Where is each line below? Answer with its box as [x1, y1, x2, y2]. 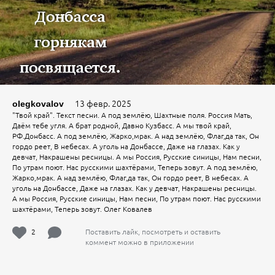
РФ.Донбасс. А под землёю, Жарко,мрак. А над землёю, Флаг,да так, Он [12, 131, 259, 141]
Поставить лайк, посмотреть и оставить [85, 227, 221, 236]
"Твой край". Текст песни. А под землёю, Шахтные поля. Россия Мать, [12, 110, 252, 120]
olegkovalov [12, 99, 64, 109]
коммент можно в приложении [85, 237, 195, 247]
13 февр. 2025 [64, 97, 131, 109]
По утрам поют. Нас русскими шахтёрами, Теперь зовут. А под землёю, [12, 162, 258, 172]
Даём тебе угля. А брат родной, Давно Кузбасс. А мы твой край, [12, 120, 231, 130]
